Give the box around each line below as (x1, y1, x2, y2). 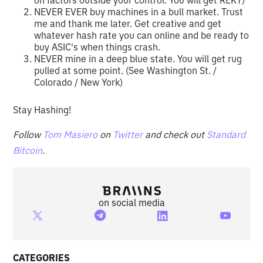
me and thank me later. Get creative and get (34, 17, 222, 29)
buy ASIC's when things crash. (34, 41, 161, 53)
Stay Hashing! (13, 103, 72, 116)
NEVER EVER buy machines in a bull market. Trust (34, 5, 244, 18)
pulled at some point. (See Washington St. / (34, 64, 217, 76)
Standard (207, 128, 246, 140)
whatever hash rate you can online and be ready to (34, 29, 249, 41)
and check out (143, 128, 207, 140)
